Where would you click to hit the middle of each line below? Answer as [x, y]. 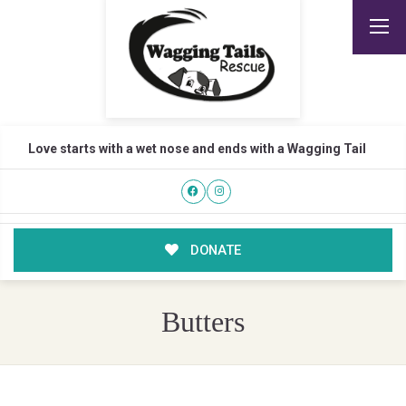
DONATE [213, 251]
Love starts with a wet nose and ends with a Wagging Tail [197, 149]
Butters [203, 323]
